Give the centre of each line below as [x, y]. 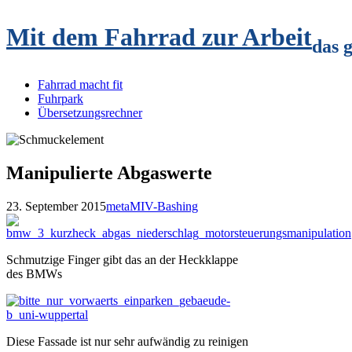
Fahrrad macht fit [80, 84]
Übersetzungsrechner [90, 113]
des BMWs [34, 273]
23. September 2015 [56, 206]
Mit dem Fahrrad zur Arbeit [159, 37]
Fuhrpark [60, 99]
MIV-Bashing [164, 206]
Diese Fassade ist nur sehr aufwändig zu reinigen [127, 341]
